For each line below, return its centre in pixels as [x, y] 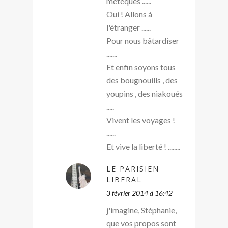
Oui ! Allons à [129, 14]
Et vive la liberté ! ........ [143, 146]
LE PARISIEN [133, 168]
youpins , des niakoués [145, 93]
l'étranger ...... [129, 27]
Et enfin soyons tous [141, 67]
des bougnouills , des [142, 80]
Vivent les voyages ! [141, 120]
